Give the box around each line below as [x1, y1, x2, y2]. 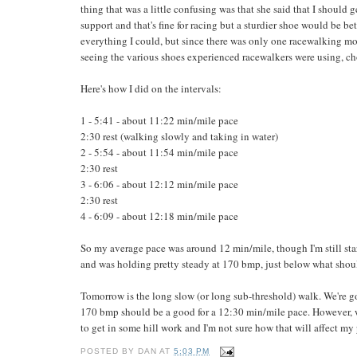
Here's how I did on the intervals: [80, 81, 222, 96]
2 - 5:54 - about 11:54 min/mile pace [80, 145, 238, 160]
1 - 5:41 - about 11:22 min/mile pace [80, 113, 238, 128]
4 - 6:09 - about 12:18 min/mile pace [80, 209, 238, 224]
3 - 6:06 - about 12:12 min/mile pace [80, 177, 238, 192]
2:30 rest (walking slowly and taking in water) [80, 129, 278, 144]
